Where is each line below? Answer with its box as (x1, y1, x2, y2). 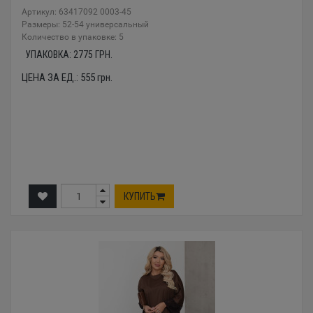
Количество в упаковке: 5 (22, 32, 124, 43)
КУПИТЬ (124, 190, 156, 202)
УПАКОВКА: (25, 49, 73, 61)
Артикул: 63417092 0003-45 (22, 7, 131, 17)
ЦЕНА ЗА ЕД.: (22, 71, 80, 85)
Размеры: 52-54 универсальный (22, 20, 149, 30)
